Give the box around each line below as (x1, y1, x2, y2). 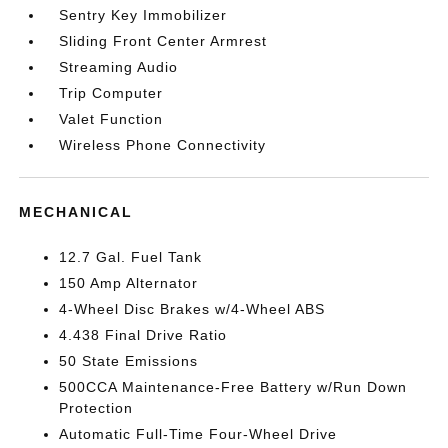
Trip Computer (59, 84, 164, 101)
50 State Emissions (59, 352, 199, 369)
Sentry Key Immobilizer (59, 6, 228, 23)
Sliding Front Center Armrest (59, 32, 268, 49)
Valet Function (59, 110, 164, 127)
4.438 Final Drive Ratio (59, 326, 228, 343)
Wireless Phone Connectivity (59, 136, 267, 153)
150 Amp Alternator (59, 274, 199, 291)
